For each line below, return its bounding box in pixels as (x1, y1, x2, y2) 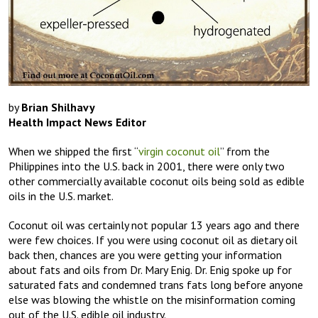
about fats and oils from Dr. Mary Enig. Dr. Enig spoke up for (9, 262, 292, 277)
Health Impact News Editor (9, 114, 146, 129)
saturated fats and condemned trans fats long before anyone (9, 277, 303, 292)
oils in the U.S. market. (9, 188, 114, 203)
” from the (220, 143, 270, 158)
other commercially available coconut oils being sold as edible (9, 173, 305, 188)
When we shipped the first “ (9, 143, 138, 158)
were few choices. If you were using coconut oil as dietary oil (9, 232, 297, 247)
